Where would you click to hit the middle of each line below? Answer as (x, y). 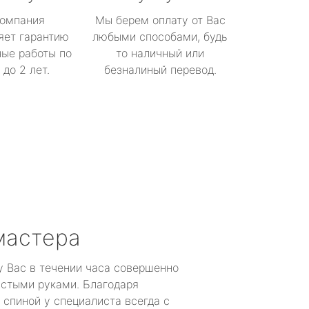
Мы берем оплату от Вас (160, 20)
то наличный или (160, 53)
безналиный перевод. (160, 70)
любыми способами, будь (160, 37)
